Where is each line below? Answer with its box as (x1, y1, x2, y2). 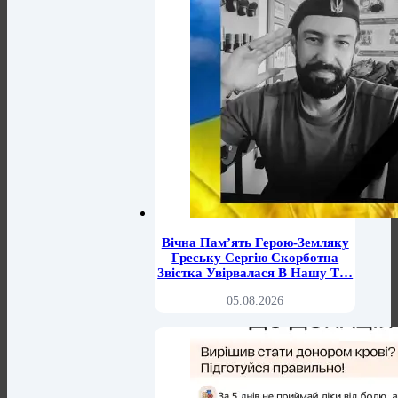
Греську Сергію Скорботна (171, 251, 339, 266)
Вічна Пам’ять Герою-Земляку (161, 235, 349, 251)
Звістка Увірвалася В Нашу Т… (157, 266, 354, 281)
